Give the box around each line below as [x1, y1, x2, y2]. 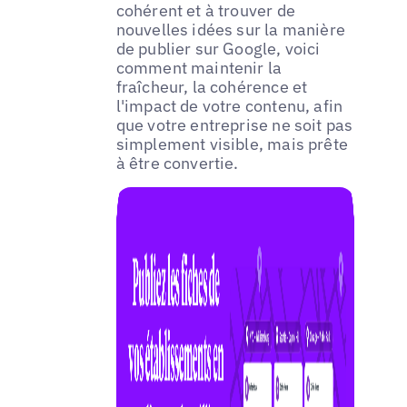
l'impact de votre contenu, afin [115, 94, 343, 116]
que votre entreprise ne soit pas [115, 114, 353, 135]
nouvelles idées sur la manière [115, 18, 346, 40]
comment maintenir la [115, 56, 283, 78]
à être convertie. [115, 152, 239, 174]
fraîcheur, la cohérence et [115, 75, 308, 97]
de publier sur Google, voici [115, 37, 321, 59]
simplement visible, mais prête [115, 133, 349, 154]
